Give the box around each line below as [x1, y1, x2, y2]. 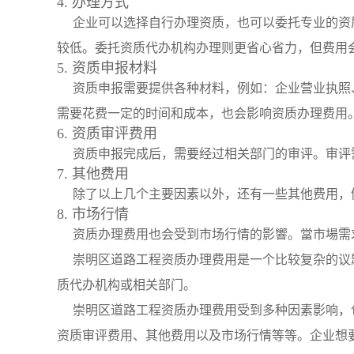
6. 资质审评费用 [57, 126, 157, 141]
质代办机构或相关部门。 [57, 278, 196, 292]
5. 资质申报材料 [57, 60, 157, 76]
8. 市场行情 [57, 206, 129, 222]
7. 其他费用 [57, 166, 129, 182]
